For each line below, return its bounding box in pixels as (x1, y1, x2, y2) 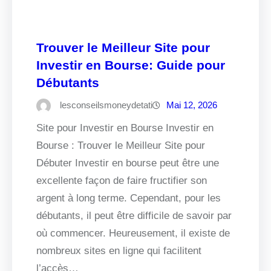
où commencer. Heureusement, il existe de (36, 227, 230, 240)
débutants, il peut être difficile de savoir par (36, 210, 232, 222)
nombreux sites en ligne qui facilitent (36, 245, 201, 257)
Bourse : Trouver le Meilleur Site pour (36, 140, 205, 152)
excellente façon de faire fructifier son (36, 175, 207, 187)
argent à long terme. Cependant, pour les (36, 192, 221, 204)
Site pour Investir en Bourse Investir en (36, 122, 214, 134)
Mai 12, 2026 (166, 100, 217, 111)
